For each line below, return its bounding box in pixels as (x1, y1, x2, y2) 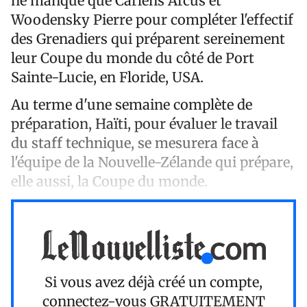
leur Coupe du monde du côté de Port (11, 49, 254, 66)
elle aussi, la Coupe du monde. (11, 172, 208, 190)
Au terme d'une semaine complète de (11, 95, 252, 113)
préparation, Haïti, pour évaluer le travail (11, 114, 278, 132)
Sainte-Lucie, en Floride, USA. (11, 68, 207, 86)
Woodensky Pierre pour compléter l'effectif (11, 10, 293, 28)
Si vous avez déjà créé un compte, (45, 273, 262, 291)
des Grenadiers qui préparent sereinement (11, 29, 285, 47)
